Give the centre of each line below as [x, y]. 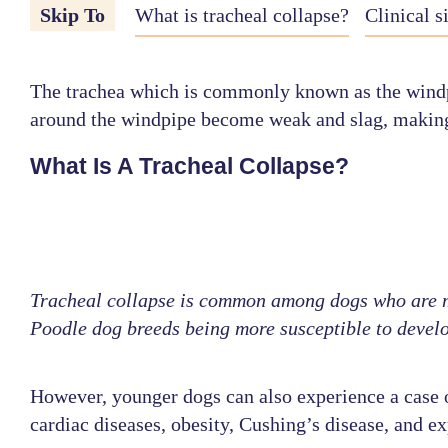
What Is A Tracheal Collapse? [189, 166]
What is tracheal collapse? [241, 15]
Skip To [74, 15]
